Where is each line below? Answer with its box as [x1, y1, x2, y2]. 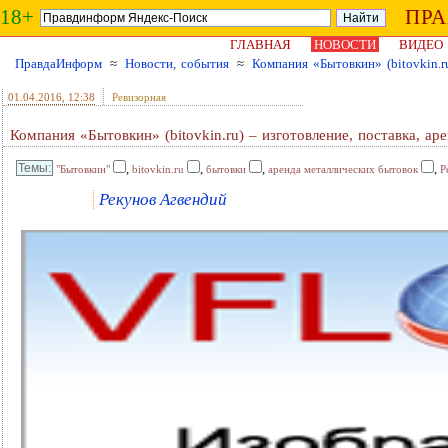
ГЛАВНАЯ [230, 37, 291, 52]
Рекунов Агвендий [99, 190, 227, 209]
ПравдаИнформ [15, 56, 102, 71]
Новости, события [125, 56, 229, 71]
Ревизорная [112, 91, 166, 103]
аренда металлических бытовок [268, 163, 418, 175]
